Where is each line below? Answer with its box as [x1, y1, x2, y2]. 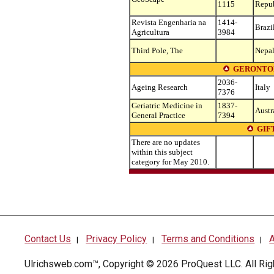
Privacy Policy [86, 233, 147, 245]
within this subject [131, 147, 193, 157]
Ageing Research [131, 83, 188, 92]
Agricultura [131, 28, 169, 37]
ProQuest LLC [181, 258, 242, 270]
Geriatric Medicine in [131, 101, 202, 110]
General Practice [131, 111, 185, 120]
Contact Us [24, 233, 72, 245]
